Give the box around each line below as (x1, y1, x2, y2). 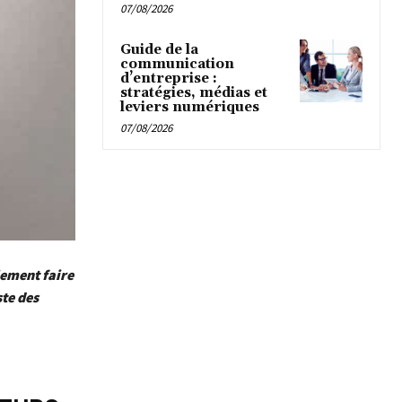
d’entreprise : (120, 70, 217, 88)
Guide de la (120, 41, 198, 59)
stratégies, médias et (120, 84, 267, 102)
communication (120, 56, 234, 74)
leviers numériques (120, 99, 259, 117)
